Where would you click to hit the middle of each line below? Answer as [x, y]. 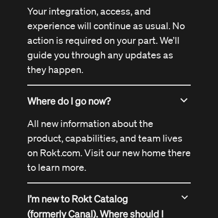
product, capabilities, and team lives [105, 138]
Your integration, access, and [89, 11]
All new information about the [90, 124]
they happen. [55, 70]
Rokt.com [60, 153]
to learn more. [57, 168]
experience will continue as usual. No [106, 26]
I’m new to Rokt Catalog [78, 199]
